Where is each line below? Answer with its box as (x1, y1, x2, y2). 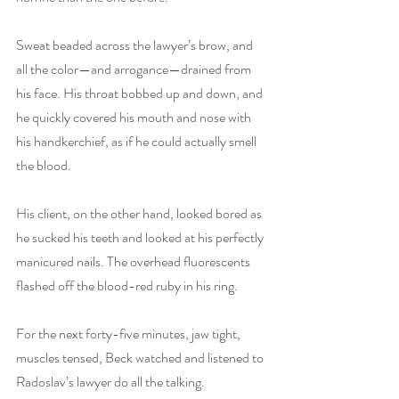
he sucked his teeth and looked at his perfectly (16, 227, 266, 248)
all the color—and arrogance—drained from (16, 59, 254, 79)
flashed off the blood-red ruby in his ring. (16, 275, 238, 296)
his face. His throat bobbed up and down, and (16, 83, 265, 103)
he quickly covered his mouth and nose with (16, 107, 254, 127)
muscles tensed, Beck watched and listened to (16, 347, 266, 368)
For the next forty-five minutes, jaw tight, (16, 323, 243, 344)
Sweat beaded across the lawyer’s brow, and (16, 35, 256, 55)
